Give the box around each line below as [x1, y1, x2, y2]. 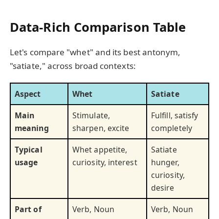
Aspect [15, 88, 41, 100]
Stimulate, [72, 110, 110, 121]
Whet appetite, [72, 144, 128, 155]
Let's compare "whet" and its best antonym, [10, 46, 181, 58]
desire [151, 182, 175, 194]
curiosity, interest [72, 157, 137, 168]
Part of [15, 204, 42, 215]
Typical [15, 144, 43, 155]
